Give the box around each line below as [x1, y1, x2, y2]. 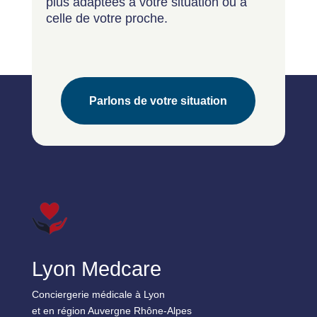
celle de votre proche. [45, 11, 168, 25]
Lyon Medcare [31, 257, 161, 280]
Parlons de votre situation [89, 94, 228, 107]
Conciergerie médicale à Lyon [31, 288, 165, 300]
